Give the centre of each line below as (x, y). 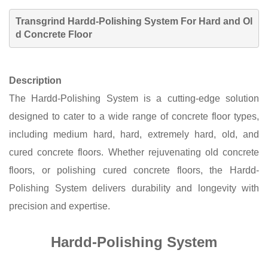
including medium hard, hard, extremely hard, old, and (134, 134)
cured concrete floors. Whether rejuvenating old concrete (134, 152)
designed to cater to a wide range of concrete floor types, (134, 116)
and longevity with (217, 188)
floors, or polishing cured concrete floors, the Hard (130, 170)
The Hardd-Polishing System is (83, 98)
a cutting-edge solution (208, 98)
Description (35, 80)
